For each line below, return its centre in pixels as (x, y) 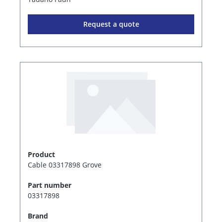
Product (41, 155)
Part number (50, 185)
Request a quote (111, 24)
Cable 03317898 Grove (65, 165)
